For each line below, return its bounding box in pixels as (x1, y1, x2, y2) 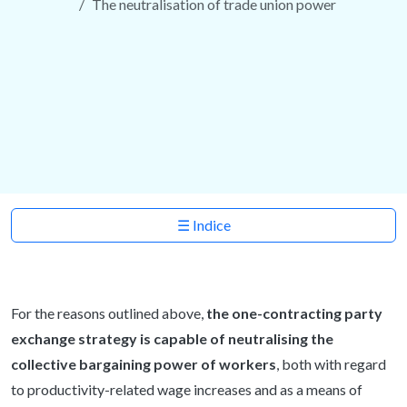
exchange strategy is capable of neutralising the (11, 329, 333, 347)
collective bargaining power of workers (11, 354, 276, 372)
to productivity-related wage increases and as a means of (11, 380, 362, 398)
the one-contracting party (203, 303, 382, 322)
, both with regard (276, 354, 386, 372)
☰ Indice (176, 215, 231, 233)
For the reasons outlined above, (11, 303, 203, 322)
